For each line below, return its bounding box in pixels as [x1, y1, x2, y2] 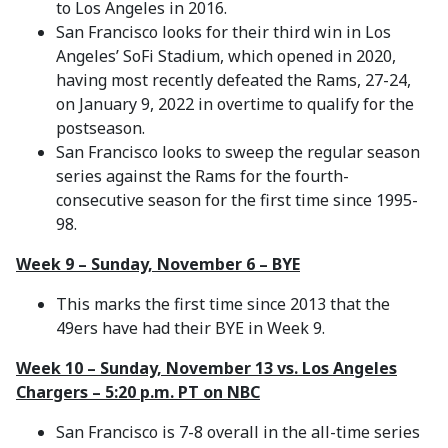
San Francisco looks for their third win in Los [56, 21, 391, 43]
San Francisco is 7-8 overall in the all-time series [56, 421, 420, 443]
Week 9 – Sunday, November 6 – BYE [16, 253, 300, 275]
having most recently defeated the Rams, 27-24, [56, 69, 411, 91]
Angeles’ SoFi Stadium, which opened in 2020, [56, 45, 396, 67]
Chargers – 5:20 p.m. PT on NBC [16, 381, 260, 403]
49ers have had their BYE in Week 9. [56, 317, 325, 339]
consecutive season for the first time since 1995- [56, 189, 418, 211]
